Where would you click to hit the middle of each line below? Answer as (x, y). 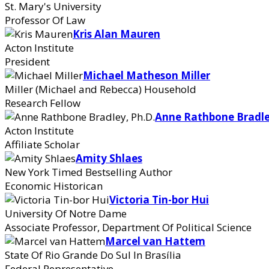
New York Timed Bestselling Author (89, 172)
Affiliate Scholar (42, 144)
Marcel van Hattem (155, 241)
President (27, 62)
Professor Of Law (45, 20)
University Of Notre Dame (66, 213)
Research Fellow (43, 103)
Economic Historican (54, 186)
